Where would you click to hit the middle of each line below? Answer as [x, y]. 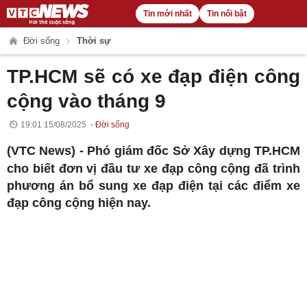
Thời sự [93, 41]
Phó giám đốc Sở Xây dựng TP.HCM [194, 151]
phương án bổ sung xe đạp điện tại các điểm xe [153, 186]
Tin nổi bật [226, 14]
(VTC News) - [47, 151]
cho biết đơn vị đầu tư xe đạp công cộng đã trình [153, 169]
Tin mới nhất [167, 14]
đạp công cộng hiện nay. [79, 203]
